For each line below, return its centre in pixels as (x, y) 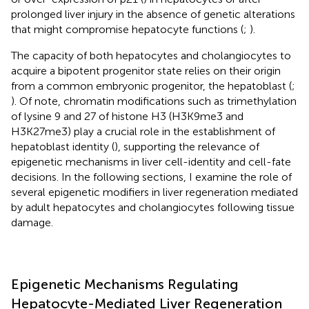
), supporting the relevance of (187, 146)
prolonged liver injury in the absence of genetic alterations (153, 14)
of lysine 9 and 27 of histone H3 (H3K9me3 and (127, 116)
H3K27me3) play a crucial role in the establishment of (143, 131)
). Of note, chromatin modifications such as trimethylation (154, 101)
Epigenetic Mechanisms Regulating (125, 284)
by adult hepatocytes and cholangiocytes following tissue (153, 207)
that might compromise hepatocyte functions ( (127, 29)
